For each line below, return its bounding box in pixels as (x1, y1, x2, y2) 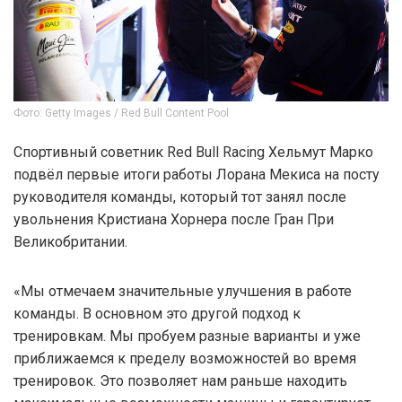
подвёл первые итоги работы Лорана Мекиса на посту (13, 165, 380, 183)
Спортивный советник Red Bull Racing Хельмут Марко (13, 143, 373, 161)
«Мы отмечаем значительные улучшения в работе (13, 282, 352, 300)
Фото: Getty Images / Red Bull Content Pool (13, 106, 229, 119)
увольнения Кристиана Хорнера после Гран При (13, 210, 334, 228)
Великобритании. (13, 232, 127, 250)
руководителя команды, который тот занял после (13, 188, 346, 205)
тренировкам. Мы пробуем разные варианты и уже (13, 327, 361, 345)
